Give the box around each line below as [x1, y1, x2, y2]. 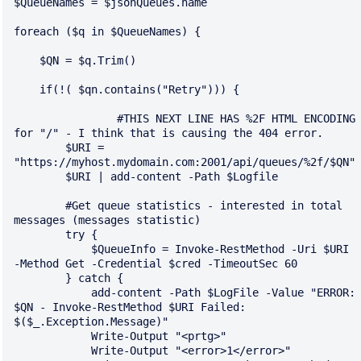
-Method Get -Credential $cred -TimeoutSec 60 [14, 257, 297, 271]
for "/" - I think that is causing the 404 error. [14, 127, 323, 140]
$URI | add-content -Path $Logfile [14, 170, 65, 184]
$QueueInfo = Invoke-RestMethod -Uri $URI [14, 243, 91, 256]
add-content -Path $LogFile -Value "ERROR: [14, 286, 91, 300]
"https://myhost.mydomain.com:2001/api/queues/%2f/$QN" [14, 156, 355, 169]
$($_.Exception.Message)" [14, 315, 168, 329]
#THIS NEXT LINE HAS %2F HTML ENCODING [14, 112, 117, 126]
